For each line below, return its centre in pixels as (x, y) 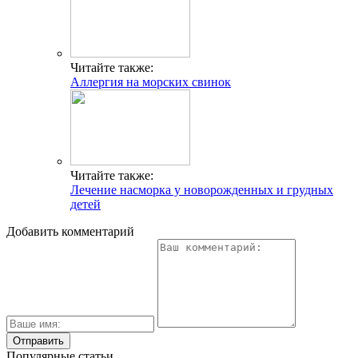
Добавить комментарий (70, 231)
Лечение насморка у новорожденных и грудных (202, 189)
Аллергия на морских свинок (151, 82)
